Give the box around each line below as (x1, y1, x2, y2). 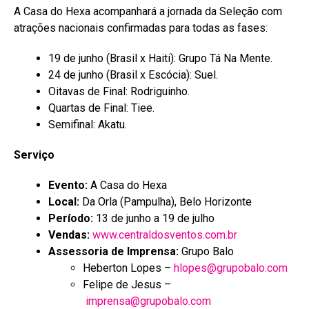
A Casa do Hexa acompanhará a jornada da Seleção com (14, 4, 282, 18)
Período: (48, 211, 93, 225)
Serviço (14, 148, 54, 161)
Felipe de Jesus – (83, 277, 171, 291)
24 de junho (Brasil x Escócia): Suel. (48, 68, 218, 81)
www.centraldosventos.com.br (92, 228, 237, 241)
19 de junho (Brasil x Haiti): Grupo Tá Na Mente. (48, 51, 272, 65)
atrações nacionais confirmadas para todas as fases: (14, 21, 268, 34)
